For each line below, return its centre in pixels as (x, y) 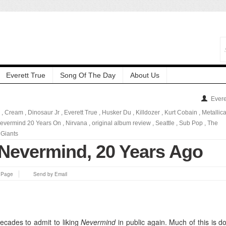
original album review (121, 123)
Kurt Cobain (181, 112)
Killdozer (148, 112)
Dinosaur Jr (44, 112)
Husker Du (117, 112)
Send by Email (50, 174)
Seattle (165, 123)
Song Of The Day (88, 75)
